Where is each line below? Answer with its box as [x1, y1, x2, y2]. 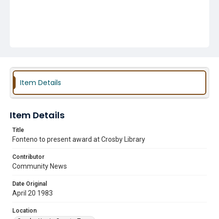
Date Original [12, 180, 47, 187]
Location [12, 207, 37, 214]
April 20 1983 [12, 189, 53, 197]
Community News [12, 162, 67, 170]
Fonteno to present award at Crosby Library [12, 135, 145, 143]
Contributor [12, 153, 44, 160]
